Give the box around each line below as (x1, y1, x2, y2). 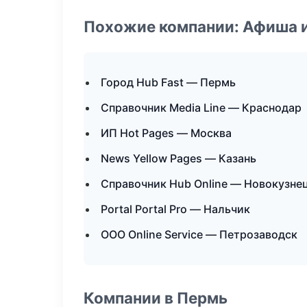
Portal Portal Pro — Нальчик (101, 202, 250, 216)
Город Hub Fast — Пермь (101, 75, 236, 89)
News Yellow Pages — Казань (101, 151, 256, 165)
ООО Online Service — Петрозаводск (101, 228, 297, 241)
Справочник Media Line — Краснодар (101, 101, 302, 114)
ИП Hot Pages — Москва (101, 126, 232, 140)
